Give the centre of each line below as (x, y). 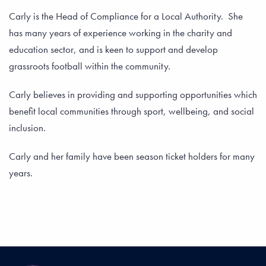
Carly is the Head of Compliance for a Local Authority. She (126, 16)
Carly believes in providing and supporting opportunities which (133, 94)
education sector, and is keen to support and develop (113, 49)
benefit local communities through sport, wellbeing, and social (132, 111)
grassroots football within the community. (90, 66)
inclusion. (30, 128)
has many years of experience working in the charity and (121, 33)
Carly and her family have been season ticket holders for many (132, 156)
